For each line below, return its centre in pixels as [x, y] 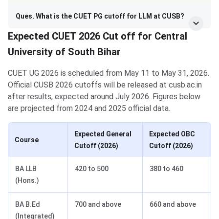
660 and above [173, 205]
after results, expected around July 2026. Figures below [104, 97]
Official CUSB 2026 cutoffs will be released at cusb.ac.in [105, 85]
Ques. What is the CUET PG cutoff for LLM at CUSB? [100, 16]
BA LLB [26, 169]
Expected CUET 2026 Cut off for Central [98, 36]
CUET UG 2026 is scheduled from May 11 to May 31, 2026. [109, 73]
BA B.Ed [28, 205]
